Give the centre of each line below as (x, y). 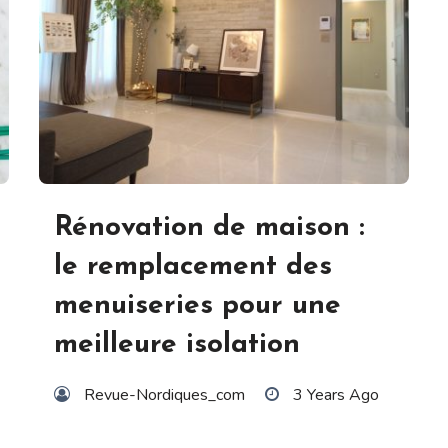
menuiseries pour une (197, 305)
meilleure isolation (177, 344)
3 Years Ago (336, 394)
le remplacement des (193, 266)
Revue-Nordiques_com (164, 394)
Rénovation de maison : (209, 227)
